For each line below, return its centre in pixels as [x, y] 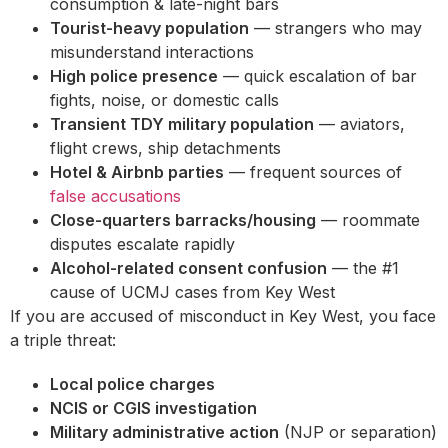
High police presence [134, 75]
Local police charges [132, 383]
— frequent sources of [313, 171]
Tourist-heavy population [149, 27]
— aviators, [359, 123]
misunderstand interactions [152, 51]
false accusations [115, 195]
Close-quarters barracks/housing [183, 219]
